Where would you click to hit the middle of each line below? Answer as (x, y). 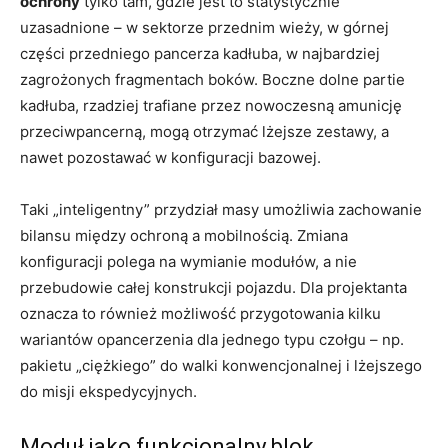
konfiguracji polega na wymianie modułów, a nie (188, 261)
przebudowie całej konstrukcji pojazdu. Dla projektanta (213, 287)
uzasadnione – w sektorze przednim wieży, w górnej (204, 27)
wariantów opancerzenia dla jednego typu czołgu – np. (212, 339)
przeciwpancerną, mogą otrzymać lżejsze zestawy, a (204, 131)
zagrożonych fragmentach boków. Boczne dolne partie (212, 79)
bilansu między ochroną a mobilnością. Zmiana (184, 235)
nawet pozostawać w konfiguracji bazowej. (170, 157)
